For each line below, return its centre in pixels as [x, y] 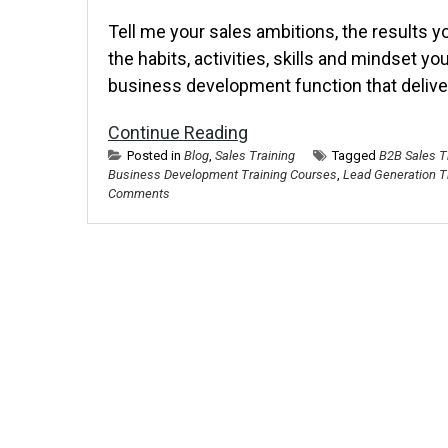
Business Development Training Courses [222, 174]
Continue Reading [178, 132]
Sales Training [255, 155]
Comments [139, 193]
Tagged [355, 155]
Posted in [155, 155]
